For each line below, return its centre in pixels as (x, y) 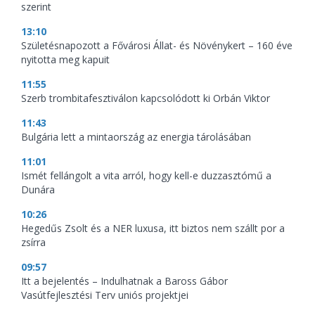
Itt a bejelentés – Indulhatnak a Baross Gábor (124, 281)
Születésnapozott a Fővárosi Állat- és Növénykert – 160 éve (157, 45)
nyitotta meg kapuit (65, 59)
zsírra (33, 242)
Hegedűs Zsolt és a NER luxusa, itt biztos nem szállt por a (153, 228)
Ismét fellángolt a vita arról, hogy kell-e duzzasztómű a (146, 175)
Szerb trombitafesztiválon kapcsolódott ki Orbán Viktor (146, 98)
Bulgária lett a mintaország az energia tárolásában (136, 137)
